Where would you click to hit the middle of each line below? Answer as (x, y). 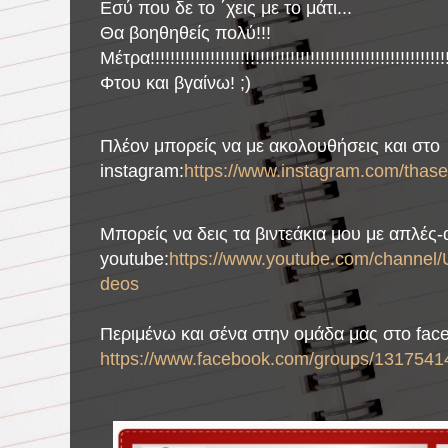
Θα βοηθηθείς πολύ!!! (185, 33)
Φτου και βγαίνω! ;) (175, 83)
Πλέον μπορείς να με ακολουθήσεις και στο (270, 146)
